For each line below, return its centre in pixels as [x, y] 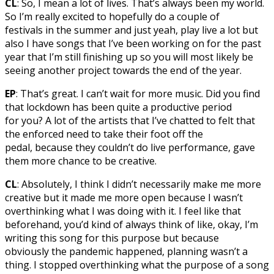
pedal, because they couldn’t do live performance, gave [130, 147]
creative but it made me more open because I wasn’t [124, 197]
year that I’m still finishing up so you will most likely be [129, 57]
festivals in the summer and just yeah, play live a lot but [131, 30]
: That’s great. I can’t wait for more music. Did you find [138, 93]
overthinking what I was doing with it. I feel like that [123, 211]
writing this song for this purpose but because [112, 238]
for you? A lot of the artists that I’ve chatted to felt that [130, 120]
